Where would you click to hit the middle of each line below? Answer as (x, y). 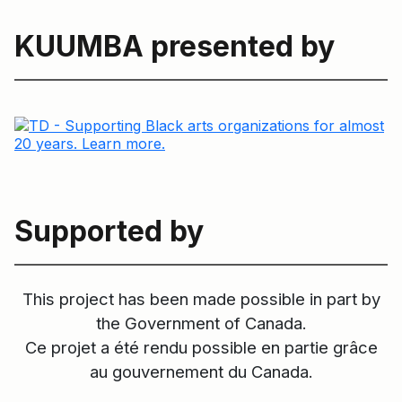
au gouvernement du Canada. (201, 371)
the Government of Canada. (201, 323)
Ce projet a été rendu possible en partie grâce (201, 347)
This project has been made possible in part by (201, 298)
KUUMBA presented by (175, 46)
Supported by (109, 231)
